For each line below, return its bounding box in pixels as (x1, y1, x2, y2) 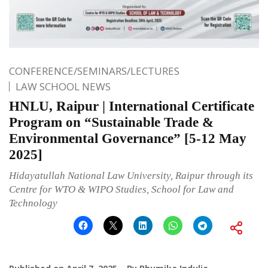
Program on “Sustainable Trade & (9, 114, 214, 130)
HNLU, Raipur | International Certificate (9, 98, 254, 114)
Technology (9, 197, 57, 209)
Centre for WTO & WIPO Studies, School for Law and (9, 183, 234, 195)
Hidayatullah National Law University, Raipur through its (9, 169, 253, 181)
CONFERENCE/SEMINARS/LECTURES (9, 63, 179, 78)
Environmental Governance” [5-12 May (9, 130, 246, 146)
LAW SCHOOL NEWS (16, 79, 111, 93)
